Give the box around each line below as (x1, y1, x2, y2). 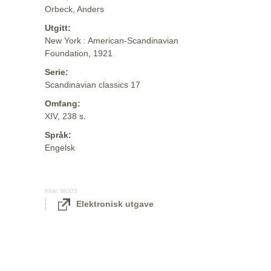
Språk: (45, 130, 71, 140)
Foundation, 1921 (45, 48, 113, 58)
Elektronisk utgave (76, 200, 154, 209)
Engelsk (45, 143, 75, 152)
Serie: (45, 67, 68, 77)
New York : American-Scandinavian (45, 36, 178, 45)
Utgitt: (45, 23, 71, 33)
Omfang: (45, 99, 80, 108)
